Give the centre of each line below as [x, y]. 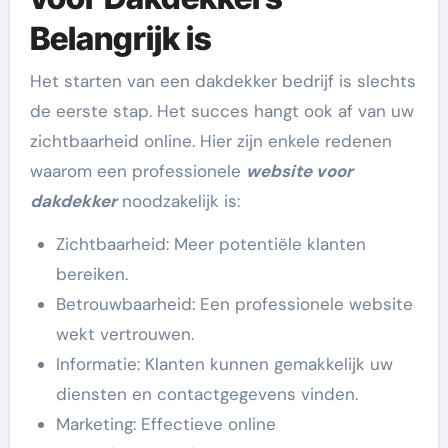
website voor [299, 170]
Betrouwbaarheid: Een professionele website [234, 303]
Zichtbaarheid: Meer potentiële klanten [210, 243]
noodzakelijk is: [178, 200]
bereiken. [91, 273]
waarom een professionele [137, 170]
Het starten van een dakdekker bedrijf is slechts [222, 80]
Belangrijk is [120, 38]
